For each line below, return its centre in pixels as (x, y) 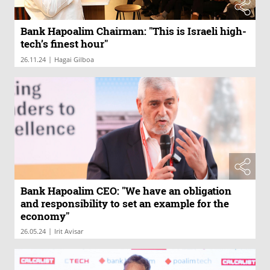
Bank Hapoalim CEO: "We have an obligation (126, 190)
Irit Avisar (69, 231)
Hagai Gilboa (74, 59)
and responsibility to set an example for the (125, 203)
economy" (45, 216)
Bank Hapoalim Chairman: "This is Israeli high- (133, 31)
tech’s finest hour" (64, 43)
